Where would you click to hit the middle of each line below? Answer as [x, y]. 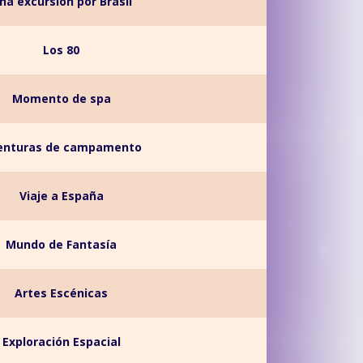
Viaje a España [61, 196]
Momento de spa [61, 98]
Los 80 [62, 50]
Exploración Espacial [61, 342]
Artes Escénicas [62, 293]
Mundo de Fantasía [62, 244]
